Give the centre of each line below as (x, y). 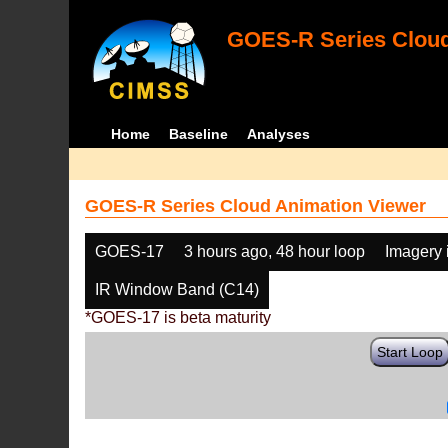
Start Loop (410, 352)
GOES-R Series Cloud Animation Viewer (256, 206)
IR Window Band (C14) (177, 289)
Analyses (278, 134)
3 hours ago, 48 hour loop (275, 251)
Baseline (198, 134)
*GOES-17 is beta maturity (178, 317)
